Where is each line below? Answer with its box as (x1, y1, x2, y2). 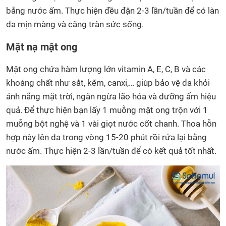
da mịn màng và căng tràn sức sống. (6, 19, 144, 30)
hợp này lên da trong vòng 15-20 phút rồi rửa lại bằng (6, 132, 207, 143)
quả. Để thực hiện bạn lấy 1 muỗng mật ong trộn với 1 (6, 105, 208, 116)
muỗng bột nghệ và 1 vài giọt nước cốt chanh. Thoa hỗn (6, 119, 216, 129)
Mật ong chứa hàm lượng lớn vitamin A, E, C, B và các (6, 64, 206, 75)
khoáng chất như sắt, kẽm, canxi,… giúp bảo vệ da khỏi (6, 78, 210, 88)
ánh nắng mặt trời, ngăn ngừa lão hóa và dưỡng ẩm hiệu (6, 91, 216, 102)
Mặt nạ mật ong (6, 41, 77, 53)
